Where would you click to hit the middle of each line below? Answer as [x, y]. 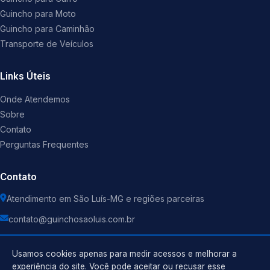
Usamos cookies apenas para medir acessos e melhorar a [124, 254]
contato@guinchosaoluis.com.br [72, 219]
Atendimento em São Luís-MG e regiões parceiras [105, 199]
